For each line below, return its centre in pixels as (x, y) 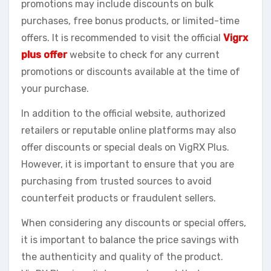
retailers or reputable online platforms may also (129, 131)
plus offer (44, 55)
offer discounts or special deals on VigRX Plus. (125, 148)
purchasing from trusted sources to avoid (116, 181)
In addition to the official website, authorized (123, 114)
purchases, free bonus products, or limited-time (130, 21)
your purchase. (55, 89)
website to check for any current (143, 55)
